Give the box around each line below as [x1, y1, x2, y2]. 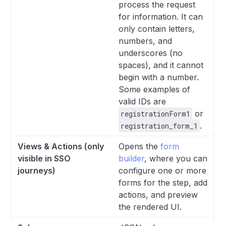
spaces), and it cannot [119, 60, 204, 70]
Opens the [119, 141, 161, 151]
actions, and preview [119, 190, 198, 200]
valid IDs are [119, 96, 166, 106]
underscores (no [119, 48, 183, 58]
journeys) [18, 165, 56, 176]
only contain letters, [119, 24, 195, 34]
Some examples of [119, 84, 191, 94]
